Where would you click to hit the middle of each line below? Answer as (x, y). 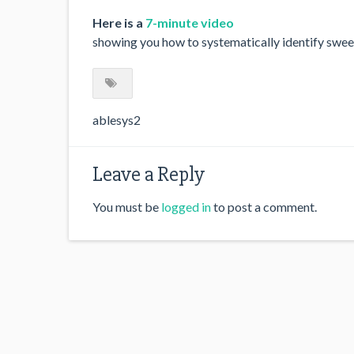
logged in (186, 206)
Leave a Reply (149, 174)
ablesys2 (117, 119)
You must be (127, 206)
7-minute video (190, 23)
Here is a (119, 23)
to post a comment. (264, 206)
